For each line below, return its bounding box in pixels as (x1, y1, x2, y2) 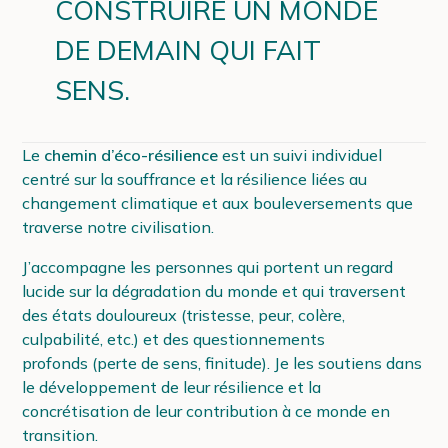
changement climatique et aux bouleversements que (22, 192, 414, 213)
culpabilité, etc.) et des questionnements (22, 329, 326, 350)
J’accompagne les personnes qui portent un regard (22, 257, 394, 278)
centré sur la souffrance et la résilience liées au (22, 168, 368, 189)
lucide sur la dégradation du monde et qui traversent (22, 281, 407, 302)
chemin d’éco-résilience (44, 144, 223, 165)
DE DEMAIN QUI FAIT (54, 32, 321, 67)
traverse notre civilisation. (22, 216, 215, 237)
